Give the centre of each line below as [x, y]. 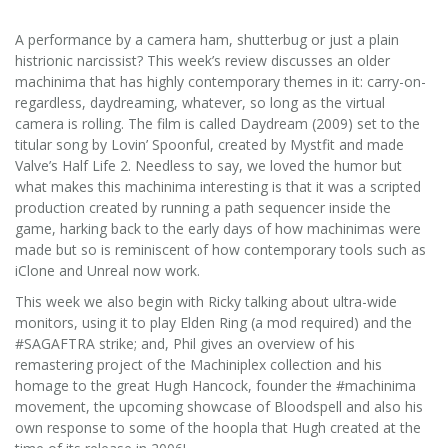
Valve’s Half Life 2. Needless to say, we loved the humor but [208, 165]
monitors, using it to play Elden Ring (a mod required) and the [213, 322]
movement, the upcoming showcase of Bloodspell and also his [219, 406]
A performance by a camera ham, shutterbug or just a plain [207, 39]
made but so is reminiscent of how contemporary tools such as [220, 249]
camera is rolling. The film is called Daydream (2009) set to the [217, 123]
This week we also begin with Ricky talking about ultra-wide [206, 301]
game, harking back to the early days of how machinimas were [218, 228]
